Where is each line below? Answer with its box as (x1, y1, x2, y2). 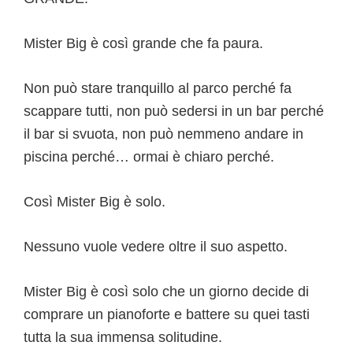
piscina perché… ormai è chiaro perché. (24, 149, 274, 165)
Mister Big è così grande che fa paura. (24, 35, 263, 52)
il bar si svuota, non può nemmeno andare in (24, 126, 303, 143)
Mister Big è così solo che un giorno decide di (24, 284, 309, 300)
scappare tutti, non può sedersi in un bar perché (24, 103, 324, 120)
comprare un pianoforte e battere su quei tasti (24, 307, 310, 323)
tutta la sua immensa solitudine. (24, 329, 222, 346)
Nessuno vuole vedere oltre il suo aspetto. (24, 239, 288, 255)
